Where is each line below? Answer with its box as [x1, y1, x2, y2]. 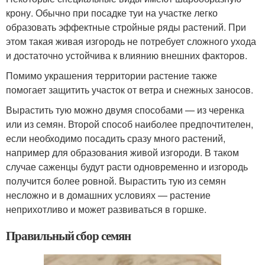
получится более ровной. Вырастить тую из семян [6, 174, 226, 188]
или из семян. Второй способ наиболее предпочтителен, [6, 117, 253, 131]
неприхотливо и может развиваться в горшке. [6, 202, 206, 216]
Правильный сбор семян [6, 227, 131, 244]
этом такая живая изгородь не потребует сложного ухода [6, 34, 256, 48]
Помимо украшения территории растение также [6, 69, 217, 82]
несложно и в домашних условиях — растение [6, 188, 211, 202]
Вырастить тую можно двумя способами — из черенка [6, 103, 244, 117]
